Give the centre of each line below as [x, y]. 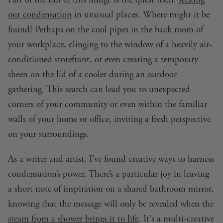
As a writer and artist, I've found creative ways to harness [111, 159]
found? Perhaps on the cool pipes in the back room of [106, 30]
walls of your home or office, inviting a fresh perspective [109, 119]
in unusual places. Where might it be [141, 15]
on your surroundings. [49, 134]
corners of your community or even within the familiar [108, 104]
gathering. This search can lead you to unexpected [99, 89]
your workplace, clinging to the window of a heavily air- [110, 45]
